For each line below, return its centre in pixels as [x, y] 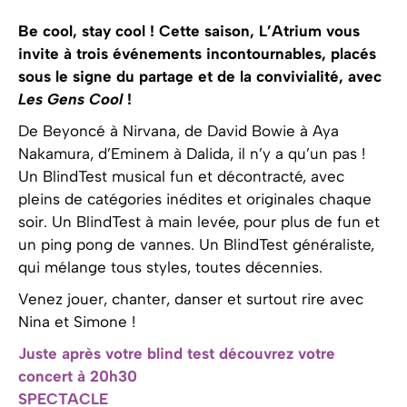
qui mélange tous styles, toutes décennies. [170, 267]
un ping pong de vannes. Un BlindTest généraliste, [196, 244]
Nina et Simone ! [77, 321]
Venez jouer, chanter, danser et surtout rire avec [191, 298]
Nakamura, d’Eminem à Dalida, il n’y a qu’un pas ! [192, 153]
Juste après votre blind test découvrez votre [177, 353]
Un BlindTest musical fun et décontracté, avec [181, 176]
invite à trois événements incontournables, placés [197, 53]
